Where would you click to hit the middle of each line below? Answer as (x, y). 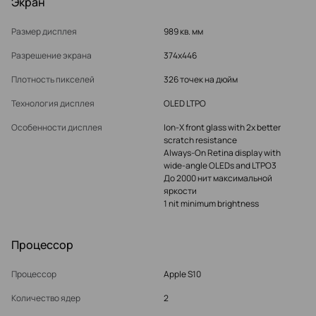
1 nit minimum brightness (211, 204)
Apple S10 (182, 274)
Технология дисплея (53, 104)
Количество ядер (46, 298)
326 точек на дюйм (200, 80)
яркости (180, 191)
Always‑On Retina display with (222, 153)
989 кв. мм (183, 32)
